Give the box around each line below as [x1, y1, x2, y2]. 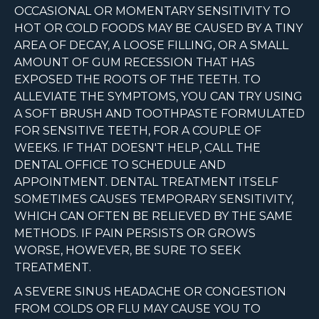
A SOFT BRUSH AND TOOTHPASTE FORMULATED [14, 107, 305, 121]
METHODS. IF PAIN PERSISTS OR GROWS [14, 226, 256, 241]
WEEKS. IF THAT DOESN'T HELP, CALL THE [14, 141, 261, 155]
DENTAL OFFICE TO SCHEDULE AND [14, 158, 226, 172]
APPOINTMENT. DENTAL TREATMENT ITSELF [14, 175, 278, 189]
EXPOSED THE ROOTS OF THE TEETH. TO [14, 73, 261, 87]
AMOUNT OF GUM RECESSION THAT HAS [14, 56, 255, 70]
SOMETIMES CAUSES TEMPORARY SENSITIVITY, [14, 192, 293, 206]
